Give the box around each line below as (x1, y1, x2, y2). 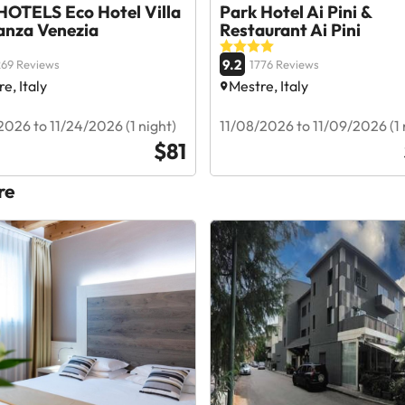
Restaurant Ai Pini (219, 19, 361, 41)
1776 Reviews (249, 57, 319, 71)
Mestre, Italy (228, 77, 308, 95)
